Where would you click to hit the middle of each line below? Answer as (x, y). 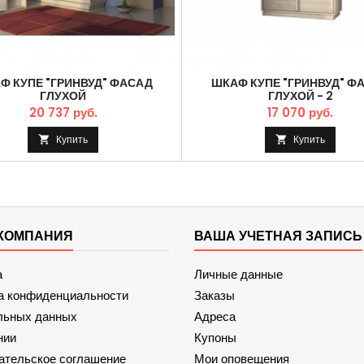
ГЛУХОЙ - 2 (300, 96)
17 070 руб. (301, 113)
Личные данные (238, 274)
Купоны (215, 338)
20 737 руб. (63, 113)
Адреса (215, 316)
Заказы (214, 295)
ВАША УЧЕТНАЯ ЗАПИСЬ (278, 236)
